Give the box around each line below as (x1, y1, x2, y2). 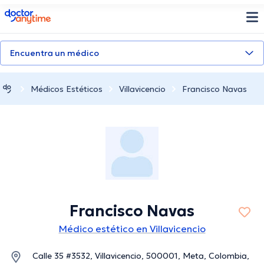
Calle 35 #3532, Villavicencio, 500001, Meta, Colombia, (32, 250, 249, 262)
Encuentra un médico (10, 48, 99, 58)
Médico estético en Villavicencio (58, 223, 206, 235)
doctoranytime (4, 8, 71, 19)
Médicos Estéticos (31, 83, 103, 94)
